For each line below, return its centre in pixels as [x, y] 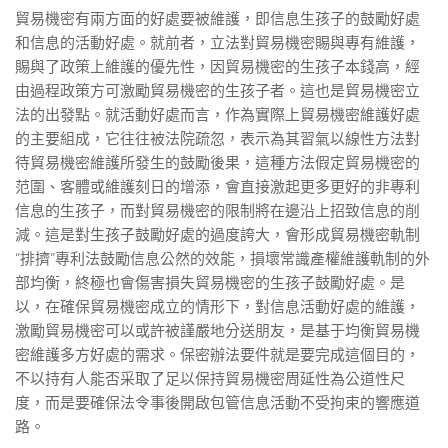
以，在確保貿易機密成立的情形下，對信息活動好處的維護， [217, 307]
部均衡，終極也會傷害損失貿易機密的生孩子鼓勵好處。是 [210, 283]
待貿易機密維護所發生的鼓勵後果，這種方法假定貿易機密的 [217, 163]
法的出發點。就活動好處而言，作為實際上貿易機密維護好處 [217, 115]
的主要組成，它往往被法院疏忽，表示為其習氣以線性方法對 [217, 139]
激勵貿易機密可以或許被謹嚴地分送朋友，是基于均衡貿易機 [217, 331]
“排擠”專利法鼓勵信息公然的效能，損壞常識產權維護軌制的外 [222, 259]
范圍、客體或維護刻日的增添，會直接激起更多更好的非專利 [217, 187]
